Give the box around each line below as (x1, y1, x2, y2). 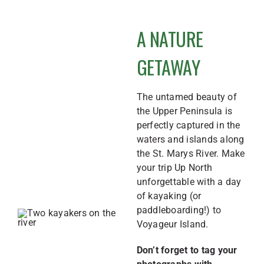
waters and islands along (136, 134, 245, 145)
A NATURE (136, 25, 203, 52)
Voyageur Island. (136, 219, 209, 230)
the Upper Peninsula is (136, 105, 233, 117)
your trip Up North (136, 162, 213, 173)
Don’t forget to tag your (136, 245, 237, 256)
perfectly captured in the (136, 120, 240, 131)
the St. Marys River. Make (136, 148, 245, 159)
